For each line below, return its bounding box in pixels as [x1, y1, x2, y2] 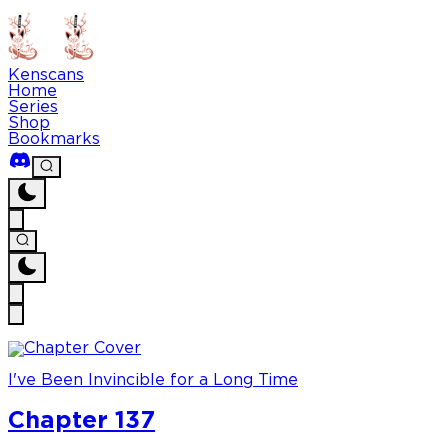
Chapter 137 [8, 410, 155, 433]
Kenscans [8, 68, 84, 83]
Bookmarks [8, 132, 100, 147]
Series [8, 100, 58, 115]
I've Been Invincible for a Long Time [8, 373, 298, 389]
